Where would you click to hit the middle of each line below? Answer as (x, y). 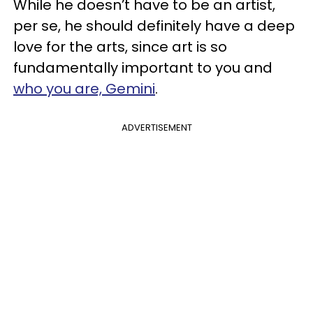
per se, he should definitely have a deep (154, 26)
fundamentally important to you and (143, 67)
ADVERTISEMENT (156, 127)
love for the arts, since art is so (120, 46)
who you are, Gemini (84, 88)
